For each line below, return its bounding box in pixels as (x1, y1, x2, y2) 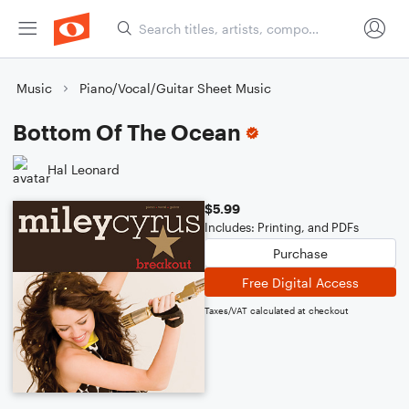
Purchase (273, 245, 328, 261)
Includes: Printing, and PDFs (204, 220, 359, 235)
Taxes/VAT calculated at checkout (204, 305, 349, 316)
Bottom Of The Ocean (13, 119, 241, 145)
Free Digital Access (242, 274, 359, 290)
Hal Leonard (47, 161, 120, 177)
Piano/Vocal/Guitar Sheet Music (79, 80, 271, 96)
